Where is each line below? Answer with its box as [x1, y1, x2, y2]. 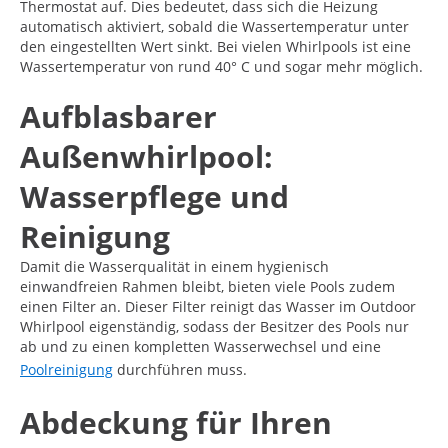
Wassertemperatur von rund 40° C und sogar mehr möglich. [20, 56, 423, 76]
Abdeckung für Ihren [20, 401, 332, 443]
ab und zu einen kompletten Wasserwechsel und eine [20, 336, 381, 356]
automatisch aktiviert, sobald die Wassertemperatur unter [20, 16, 409, 36]
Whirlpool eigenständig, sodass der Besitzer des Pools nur [20, 316, 409, 336]
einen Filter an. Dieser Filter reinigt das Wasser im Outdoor [20, 296, 416, 316]
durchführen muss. [113, 359, 247, 379]
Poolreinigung [20, 359, 113, 379]
